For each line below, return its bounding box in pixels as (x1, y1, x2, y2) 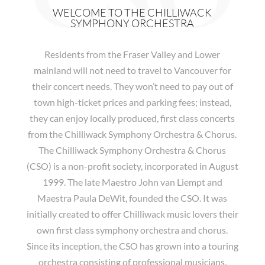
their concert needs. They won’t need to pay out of (31, 80, 233, 92)
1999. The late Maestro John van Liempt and (42, 176, 222, 188)
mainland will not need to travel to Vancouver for (33, 64, 231, 76)
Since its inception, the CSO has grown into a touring (26, 240, 238, 251)
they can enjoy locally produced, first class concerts (30, 112, 235, 124)
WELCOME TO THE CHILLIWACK (53, 6, 212, 19)
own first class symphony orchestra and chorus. (37, 224, 228, 235)
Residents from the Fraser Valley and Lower (44, 49, 221, 60)
